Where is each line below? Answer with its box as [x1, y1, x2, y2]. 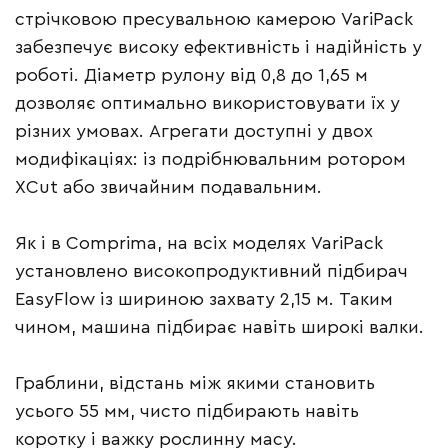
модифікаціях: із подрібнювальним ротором [15, 150, 406, 169]
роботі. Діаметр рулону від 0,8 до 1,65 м [15, 66, 368, 85]
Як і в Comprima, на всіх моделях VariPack [15, 234, 383, 253]
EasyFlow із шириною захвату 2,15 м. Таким [15, 290, 393, 309]
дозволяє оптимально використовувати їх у [15, 94, 400, 113]
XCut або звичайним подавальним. [15, 178, 327, 197]
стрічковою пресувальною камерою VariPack [15, 10, 413, 29]
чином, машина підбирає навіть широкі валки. [15, 318, 429, 337]
